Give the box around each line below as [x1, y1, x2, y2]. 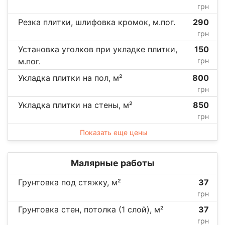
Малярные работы [70, 157, 155, 168]
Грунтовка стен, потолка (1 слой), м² [18, 204, 164, 214]
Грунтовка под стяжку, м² [18, 177, 121, 187]
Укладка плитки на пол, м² [18, 72, 123, 83]
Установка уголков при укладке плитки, [18, 44, 177, 54]
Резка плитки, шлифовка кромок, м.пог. [18, 17, 175, 27]
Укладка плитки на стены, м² [18, 99, 133, 110]
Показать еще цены [79, 128, 148, 137]
